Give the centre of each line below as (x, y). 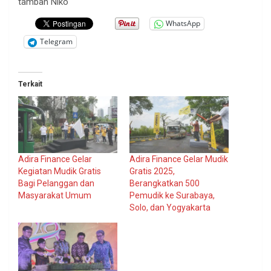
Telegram (56, 42)
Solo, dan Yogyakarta (170, 207)
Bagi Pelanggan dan (56, 183)
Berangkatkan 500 (165, 183)
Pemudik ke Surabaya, (172, 195)
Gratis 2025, (152, 171)
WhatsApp (183, 24)
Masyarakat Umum (55, 195)
